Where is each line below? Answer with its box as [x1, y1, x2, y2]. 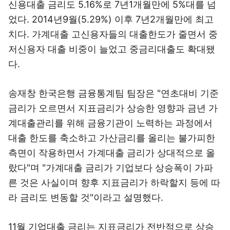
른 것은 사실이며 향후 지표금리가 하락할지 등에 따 [8, 177, 220, 188]
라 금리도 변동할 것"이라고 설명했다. [8, 192, 163, 203]
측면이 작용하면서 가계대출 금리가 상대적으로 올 [8, 147, 215, 158]
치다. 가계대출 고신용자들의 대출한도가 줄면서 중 [8, 29, 218, 40]
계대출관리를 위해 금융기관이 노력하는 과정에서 [8, 118, 213, 128]
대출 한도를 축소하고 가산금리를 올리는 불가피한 [8, 132, 215, 143]
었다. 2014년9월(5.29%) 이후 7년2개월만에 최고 [8, 14, 214, 25]
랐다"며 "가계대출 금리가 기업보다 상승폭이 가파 [8, 162, 213, 173]
